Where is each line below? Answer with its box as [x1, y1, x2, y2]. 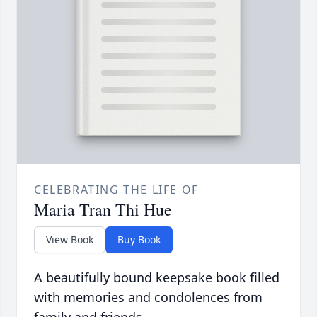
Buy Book [117, 233, 161, 247]
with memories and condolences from [34, 289, 263, 306]
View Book [46, 233, 93, 247]
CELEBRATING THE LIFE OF [34, 182, 199, 198]
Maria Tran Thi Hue [34, 198, 172, 221]
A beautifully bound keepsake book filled [34, 269, 279, 287]
